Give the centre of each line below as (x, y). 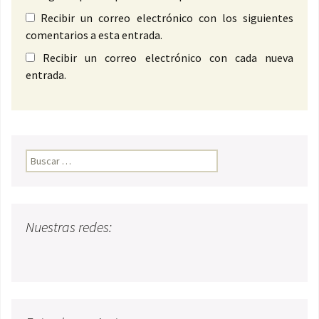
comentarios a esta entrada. (94, 35)
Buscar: (41, 157)
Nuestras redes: (69, 227)
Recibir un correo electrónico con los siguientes (167, 18)
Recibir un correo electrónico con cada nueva (168, 58)
